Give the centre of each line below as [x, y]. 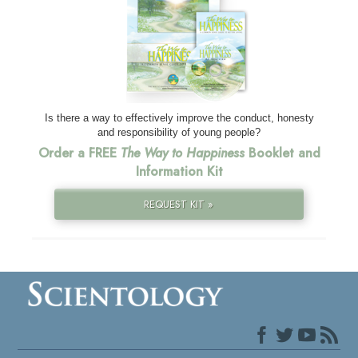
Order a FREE [79, 153]
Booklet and [282, 153]
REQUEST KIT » [179, 204]
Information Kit [179, 171]
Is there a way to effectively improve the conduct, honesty [179, 117]
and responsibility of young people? [179, 132]
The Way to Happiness [182, 153]
